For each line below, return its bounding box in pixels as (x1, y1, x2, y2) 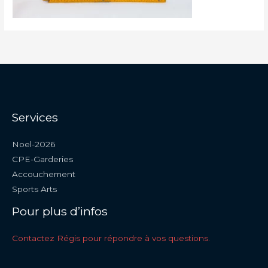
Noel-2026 (12, 139, 55, 149)
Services (12, 109, 58, 124)
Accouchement (12, 169, 75, 179)
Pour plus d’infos (12, 203, 108, 218)
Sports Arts (12, 184, 57, 194)
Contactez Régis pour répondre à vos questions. (12, 233, 210, 243)
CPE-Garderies (12, 154, 73, 164)
